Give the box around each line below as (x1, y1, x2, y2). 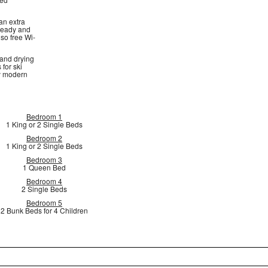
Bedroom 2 (26, 133, 62, 143)
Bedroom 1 (26, 111, 62, 121)
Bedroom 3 (26, 154, 62, 165)
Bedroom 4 (26, 176, 62, 186)
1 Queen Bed (23, 162, 66, 172)
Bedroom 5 (26, 197, 62, 208)
